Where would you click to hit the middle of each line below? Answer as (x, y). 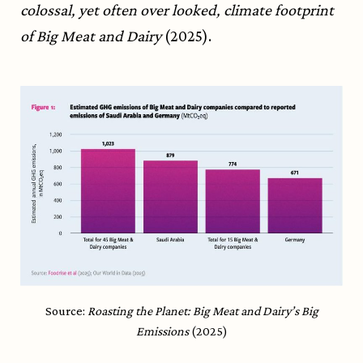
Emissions (162, 331)
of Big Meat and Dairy (92, 36)
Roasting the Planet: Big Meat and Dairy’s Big (203, 311)
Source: (66, 311)
